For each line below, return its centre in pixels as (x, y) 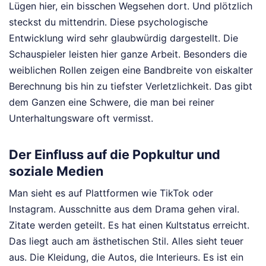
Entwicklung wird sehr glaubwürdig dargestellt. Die (123, 38)
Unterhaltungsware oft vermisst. (81, 118)
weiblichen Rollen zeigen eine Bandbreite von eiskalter (131, 70)
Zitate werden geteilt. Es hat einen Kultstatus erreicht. (129, 225)
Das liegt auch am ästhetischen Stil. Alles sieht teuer (126, 241)
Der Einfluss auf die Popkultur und (115, 154)
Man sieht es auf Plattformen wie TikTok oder (111, 193)
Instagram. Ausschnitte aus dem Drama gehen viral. (124, 209)
